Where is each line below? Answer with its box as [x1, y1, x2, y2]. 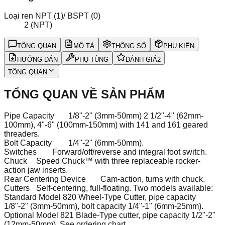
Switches [4, 147, 37, 156]
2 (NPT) [24, 21, 52, 29]
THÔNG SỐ [111, 42, 146, 50]
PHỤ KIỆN [163, 42, 194, 50]
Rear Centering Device [4, 174, 86, 183]
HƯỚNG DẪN [17, 56, 58, 63]
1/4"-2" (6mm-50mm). [68, 138, 144, 147]
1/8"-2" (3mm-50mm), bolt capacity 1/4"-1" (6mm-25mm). [4, 201, 203, 210]
